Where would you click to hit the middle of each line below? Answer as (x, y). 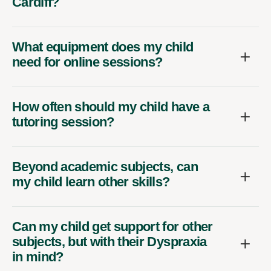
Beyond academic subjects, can (105, 166)
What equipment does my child (103, 47)
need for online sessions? (87, 62)
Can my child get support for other (113, 226)
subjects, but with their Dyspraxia (109, 241)
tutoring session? (63, 122)
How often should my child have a (111, 106)
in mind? (38, 256)
